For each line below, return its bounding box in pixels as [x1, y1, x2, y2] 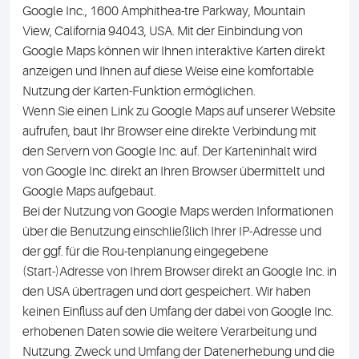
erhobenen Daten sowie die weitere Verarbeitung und [22, 325, 317, 339]
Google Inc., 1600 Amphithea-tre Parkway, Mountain [22, 4, 305, 18]
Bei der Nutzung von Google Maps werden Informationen [22, 204, 333, 219]
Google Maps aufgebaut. [22, 184, 156, 199]
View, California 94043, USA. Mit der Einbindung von [22, 24, 303, 38]
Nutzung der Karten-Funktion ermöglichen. [22, 84, 256, 99]
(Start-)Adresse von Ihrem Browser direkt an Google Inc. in [22, 264, 337, 279]
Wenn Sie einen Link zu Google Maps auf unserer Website [22, 104, 336, 119]
